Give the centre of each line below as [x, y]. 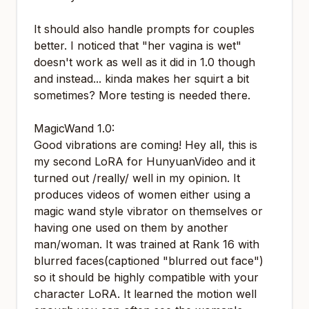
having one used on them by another [131, 228]
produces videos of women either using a [142, 195]
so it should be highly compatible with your [146, 277]
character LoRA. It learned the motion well [145, 294]
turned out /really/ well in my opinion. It [137, 178]
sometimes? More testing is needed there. [142, 95]
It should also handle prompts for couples [144, 29]
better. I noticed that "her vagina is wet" [138, 46]
